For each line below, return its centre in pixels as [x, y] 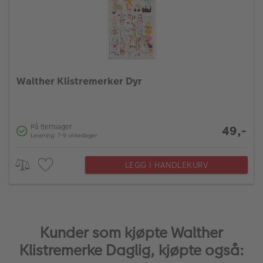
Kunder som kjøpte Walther [131, 232]
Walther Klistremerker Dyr [79, 81]
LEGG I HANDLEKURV [166, 165]
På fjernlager [51, 127]
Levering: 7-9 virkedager [64, 136]
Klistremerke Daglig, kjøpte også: [131, 250]
